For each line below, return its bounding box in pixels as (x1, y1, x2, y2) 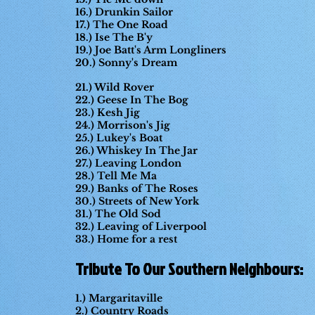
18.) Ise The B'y (75, 31, 155, 44)
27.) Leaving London (75, 157, 181, 169)
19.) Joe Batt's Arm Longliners (75, 44, 226, 56)
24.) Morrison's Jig (75, 119, 173, 131)
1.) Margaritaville (75, 292, 165, 304)
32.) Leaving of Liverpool (75, 220, 207, 233)
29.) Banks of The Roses (75, 182, 198, 195)
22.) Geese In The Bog (75, 94, 188, 106)
